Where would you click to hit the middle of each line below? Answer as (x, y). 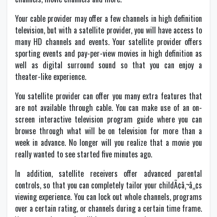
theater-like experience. (51, 77)
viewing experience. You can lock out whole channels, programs (108, 197)
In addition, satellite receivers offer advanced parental (108, 173)
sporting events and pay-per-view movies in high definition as (108, 53)
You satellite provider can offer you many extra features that (108, 96)
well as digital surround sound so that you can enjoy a (108, 65)
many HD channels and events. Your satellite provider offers (108, 42)
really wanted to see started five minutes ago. (84, 154)
